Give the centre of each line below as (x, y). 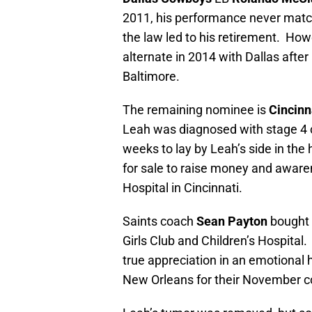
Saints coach (159, 221)
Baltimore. (151, 77)
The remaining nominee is (196, 110)
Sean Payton (232, 221)
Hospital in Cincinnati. (182, 188)
